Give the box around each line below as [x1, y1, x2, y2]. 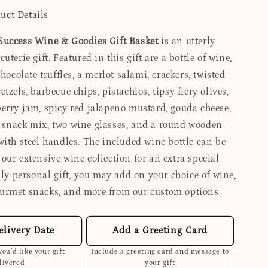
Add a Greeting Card [112, 225, 208, 236]
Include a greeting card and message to [91, 247, 229, 255]
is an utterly [158, 35, 215, 47]
